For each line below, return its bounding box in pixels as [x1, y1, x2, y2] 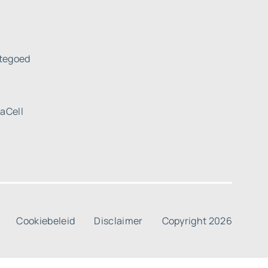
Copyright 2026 [162, 214, 232, 227]
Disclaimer [94, 214, 143, 227]
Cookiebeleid [16, 214, 75, 227]
